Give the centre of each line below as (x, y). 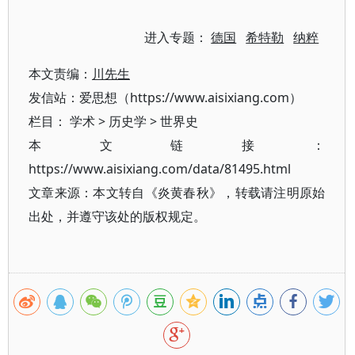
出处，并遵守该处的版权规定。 (117, 216)
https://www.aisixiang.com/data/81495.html (160, 169)
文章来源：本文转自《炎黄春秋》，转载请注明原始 (177, 193)
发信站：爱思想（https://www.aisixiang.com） (165, 97)
